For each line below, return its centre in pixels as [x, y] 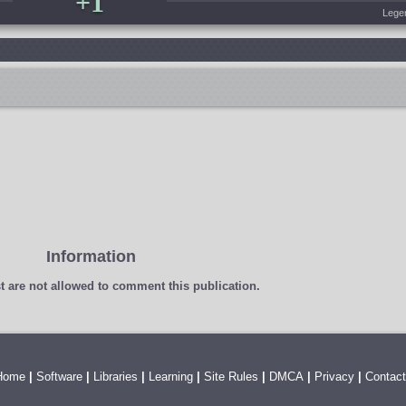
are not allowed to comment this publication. [132, 286]
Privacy [334, 377]
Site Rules [231, 377]
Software [59, 377]
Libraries [115, 377]
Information [91, 256]
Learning [170, 377]
